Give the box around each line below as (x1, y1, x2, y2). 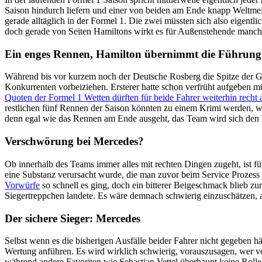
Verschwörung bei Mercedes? (5, 135, 144, 148)
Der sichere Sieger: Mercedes (5, 212, 140, 225)
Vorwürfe (5, 180, 40, 190)
